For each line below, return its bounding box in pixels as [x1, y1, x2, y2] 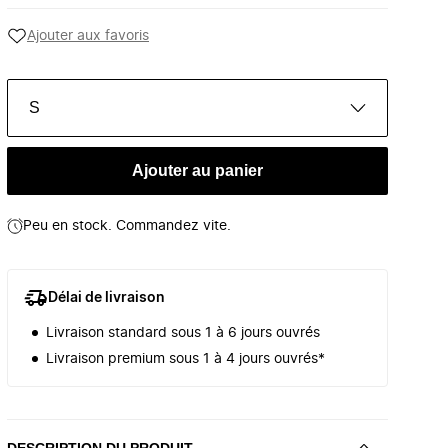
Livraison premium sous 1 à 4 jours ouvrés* [46, 352, 325, 366]
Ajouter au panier [132, 162, 263, 179]
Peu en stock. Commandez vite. [23, 219, 231, 233]
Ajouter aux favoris [27, 29, 149, 43]
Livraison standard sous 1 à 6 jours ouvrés [46, 326, 320, 340]
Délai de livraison [48, 291, 165, 305]
